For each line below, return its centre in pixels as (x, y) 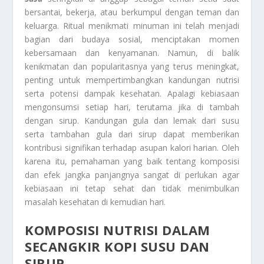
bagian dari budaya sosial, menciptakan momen (132, 39)
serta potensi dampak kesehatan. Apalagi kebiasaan (132, 93)
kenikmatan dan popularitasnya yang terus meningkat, (132, 66)
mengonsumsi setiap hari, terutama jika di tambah (132, 107)
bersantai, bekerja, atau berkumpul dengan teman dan (132, 12)
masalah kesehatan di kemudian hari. (95, 202)
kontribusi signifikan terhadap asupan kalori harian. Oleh (132, 147)
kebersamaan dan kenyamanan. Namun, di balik (132, 52)
